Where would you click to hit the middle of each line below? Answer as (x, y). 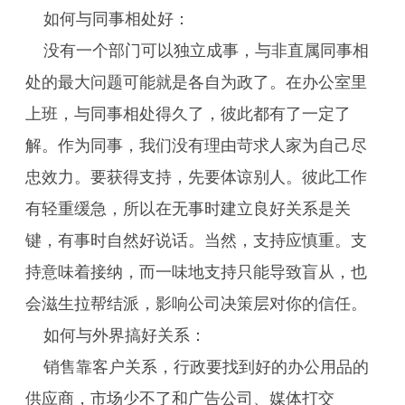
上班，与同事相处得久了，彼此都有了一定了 (188, 114)
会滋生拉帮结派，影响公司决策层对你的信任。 (196, 304)
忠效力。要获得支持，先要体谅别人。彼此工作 (196, 177)
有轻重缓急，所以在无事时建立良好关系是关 (188, 209)
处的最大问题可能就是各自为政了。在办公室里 (196, 82)
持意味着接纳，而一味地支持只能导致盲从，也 (196, 272)
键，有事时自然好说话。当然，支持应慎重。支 (196, 240)
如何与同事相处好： (117, 19)
